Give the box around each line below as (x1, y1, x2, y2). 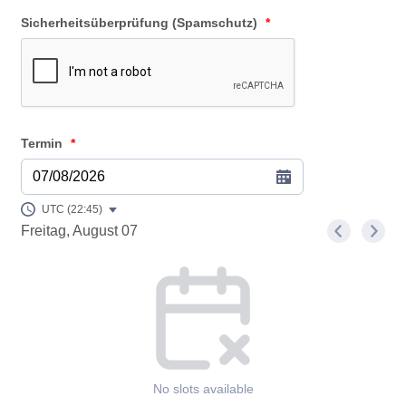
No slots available (152, 381, 254, 396)
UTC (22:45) (42, 203, 103, 216)
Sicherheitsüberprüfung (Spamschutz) (21, 15, 258, 30)
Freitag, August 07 (21, 223, 139, 238)
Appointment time (29, 260, 130, 275)
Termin (21, 136, 67, 150)
